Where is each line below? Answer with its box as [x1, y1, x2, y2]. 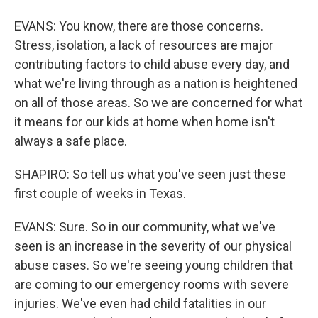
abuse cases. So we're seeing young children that [14, 258, 293, 273]
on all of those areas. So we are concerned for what [14, 95, 302, 110]
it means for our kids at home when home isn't [14, 114, 275, 129]
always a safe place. [14, 133, 127, 148]
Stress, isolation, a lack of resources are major [14, 38, 273, 53]
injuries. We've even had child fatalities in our [14, 296, 266, 311]
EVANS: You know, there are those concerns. [14, 18, 263, 33]
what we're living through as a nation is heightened [14, 76, 297, 91]
